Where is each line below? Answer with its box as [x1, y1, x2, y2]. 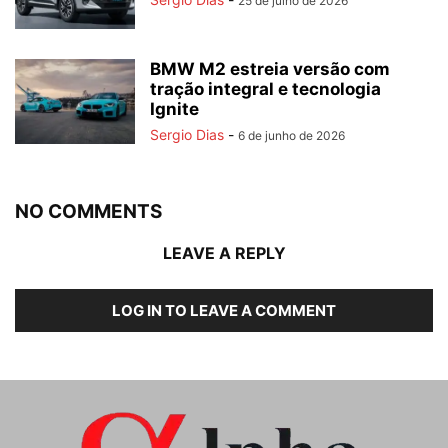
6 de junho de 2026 [238, 128, 345, 144]
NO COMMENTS [15, 200, 162, 224]
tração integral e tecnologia [150, 79, 381, 100]
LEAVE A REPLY [162, 243, 286, 264]
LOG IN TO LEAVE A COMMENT [112, 301, 336, 321]
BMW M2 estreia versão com [150, 59, 390, 80]
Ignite [150, 99, 199, 120]
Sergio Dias [150, 126, 224, 144]
